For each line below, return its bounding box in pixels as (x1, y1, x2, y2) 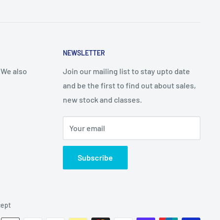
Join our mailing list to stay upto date (63, 66, 190, 76)
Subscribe (78, 153, 113, 163)
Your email (69, 123, 105, 133)
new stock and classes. (63, 95, 142, 105)
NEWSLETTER (63, 48, 105, 57)
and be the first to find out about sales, (63, 81, 196, 90)
